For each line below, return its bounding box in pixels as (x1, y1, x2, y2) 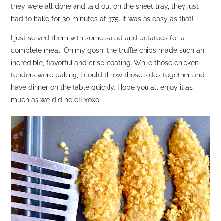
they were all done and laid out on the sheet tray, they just (11, 2, 199, 11)
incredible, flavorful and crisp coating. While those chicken (11, 58, 199, 67)
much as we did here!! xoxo (11, 95, 100, 104)
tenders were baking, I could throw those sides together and (11, 71, 205, 79)
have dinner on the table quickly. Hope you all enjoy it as (11, 83, 193, 92)
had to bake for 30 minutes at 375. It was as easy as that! (11, 14, 194, 23)
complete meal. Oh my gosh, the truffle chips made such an (11, 46, 205, 55)
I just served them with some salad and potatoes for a (11, 34, 185, 42)
